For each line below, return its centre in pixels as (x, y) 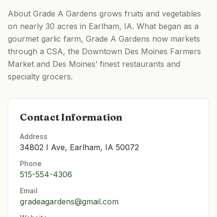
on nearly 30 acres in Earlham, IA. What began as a (103, 26)
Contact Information (71, 117)
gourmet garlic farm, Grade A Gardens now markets (104, 39)
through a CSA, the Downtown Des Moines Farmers (104, 51)
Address (34, 136)
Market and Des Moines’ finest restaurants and (94, 64)
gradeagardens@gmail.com (69, 201)
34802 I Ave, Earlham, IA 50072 (79, 147)
